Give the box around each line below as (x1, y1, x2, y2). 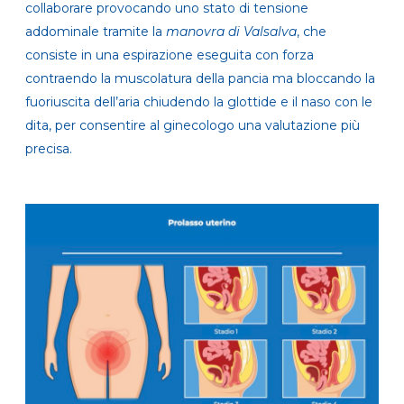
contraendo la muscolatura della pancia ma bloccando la (25, 70, 375, 87)
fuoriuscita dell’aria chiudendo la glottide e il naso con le (25, 94, 372, 111)
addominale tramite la (25, 23, 166, 41)
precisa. (25, 141, 72, 158)
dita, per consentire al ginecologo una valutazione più (25, 117, 360, 134)
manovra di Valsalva (166, 23, 297, 41)
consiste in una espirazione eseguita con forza (25, 47, 314, 64)
